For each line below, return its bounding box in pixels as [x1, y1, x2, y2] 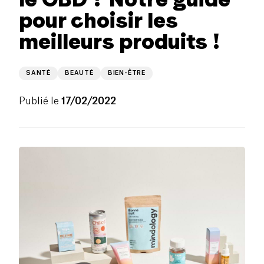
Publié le [19, 96, 59, 106]
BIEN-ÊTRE [107, 70, 146, 76]
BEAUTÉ [65, 70, 94, 76]
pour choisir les [19, 7, 177, 33]
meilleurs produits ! [19, 28, 220, 54]
